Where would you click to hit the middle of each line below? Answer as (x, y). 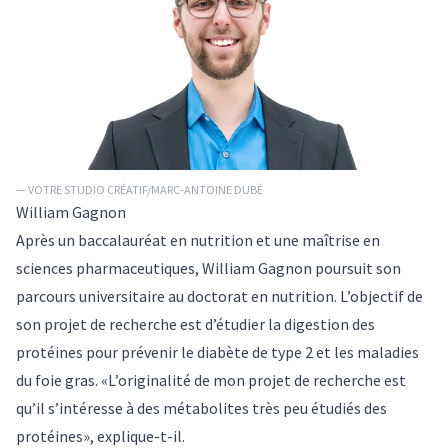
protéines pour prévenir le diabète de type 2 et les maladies (217, 351)
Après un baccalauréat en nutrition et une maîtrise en (198, 239)
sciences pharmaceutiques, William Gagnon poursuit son (208, 267)
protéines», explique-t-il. (100, 435)
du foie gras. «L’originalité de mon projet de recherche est (211, 379)
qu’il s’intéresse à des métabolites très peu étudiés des (201, 407)
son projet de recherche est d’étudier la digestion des (195, 323)
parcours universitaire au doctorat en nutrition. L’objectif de (219, 295)
